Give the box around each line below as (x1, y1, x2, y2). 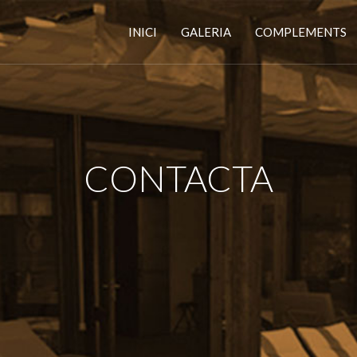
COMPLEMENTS (255, 25, 347, 39)
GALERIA (181, 25, 231, 39)
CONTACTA (84, 157, 273, 200)
